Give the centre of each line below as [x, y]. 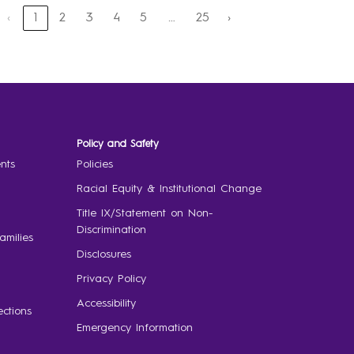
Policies [94, 164]
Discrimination [111, 230]
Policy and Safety [117, 144]
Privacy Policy [111, 279]
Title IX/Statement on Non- [144, 213]
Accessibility [106, 303]
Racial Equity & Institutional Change [169, 189]
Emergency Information [134, 328]
